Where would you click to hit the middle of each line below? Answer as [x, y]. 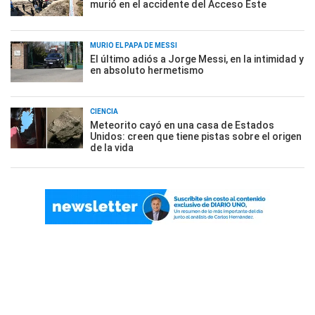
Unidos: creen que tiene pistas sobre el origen [196, 136]
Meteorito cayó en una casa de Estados [182, 125]
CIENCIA [104, 111]
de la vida [112, 148]
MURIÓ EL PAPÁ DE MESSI [134, 45]
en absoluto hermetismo [147, 70]
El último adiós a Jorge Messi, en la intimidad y [197, 59]
